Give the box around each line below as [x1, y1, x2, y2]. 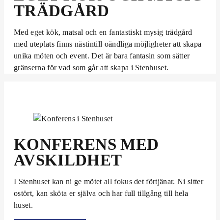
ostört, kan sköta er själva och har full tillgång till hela [14, 189, 188, 197]
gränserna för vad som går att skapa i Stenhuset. [14, 63, 169, 72]
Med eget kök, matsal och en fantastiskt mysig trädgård [14, 27, 192, 36]
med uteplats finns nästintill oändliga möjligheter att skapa [14, 39, 202, 48]
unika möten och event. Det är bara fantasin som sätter [14, 51, 190, 60]
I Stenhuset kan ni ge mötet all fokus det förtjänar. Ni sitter [14, 177, 203, 186]
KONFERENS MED [14, 135, 159, 153]
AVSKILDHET [14, 151, 122, 169]
